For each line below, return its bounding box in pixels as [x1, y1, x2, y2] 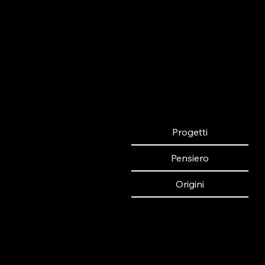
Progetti [172, 125, 208, 138]
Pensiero [171, 151, 209, 164]
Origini [176, 177, 205, 190]
